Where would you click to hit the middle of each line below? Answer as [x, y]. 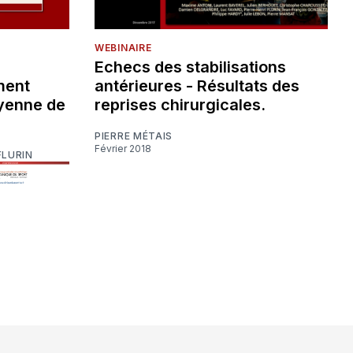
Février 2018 [126, 149]
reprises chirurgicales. [180, 105]
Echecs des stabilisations [190, 67]
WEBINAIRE [123, 48]
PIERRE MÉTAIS [134, 136]
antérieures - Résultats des [197, 86]
